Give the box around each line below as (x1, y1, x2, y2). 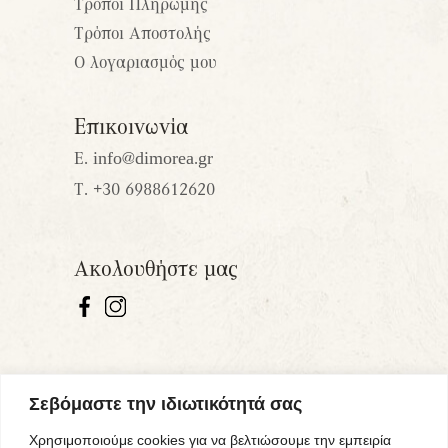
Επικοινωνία (74, 111, 188, 141)
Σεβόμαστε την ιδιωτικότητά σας (29, 393, 302, 414)
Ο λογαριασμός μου (74, 50, 217, 74)
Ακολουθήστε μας (74, 253, 238, 283)
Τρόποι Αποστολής (74, 21, 211, 45)
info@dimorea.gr (93, 146, 213, 170)
